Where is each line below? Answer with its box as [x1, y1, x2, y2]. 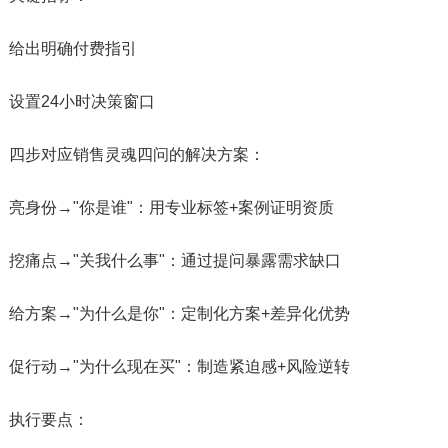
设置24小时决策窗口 [8, 92, 155, 110]
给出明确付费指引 [8, 39, 137, 57]
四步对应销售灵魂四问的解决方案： [8, 145, 265, 163]
